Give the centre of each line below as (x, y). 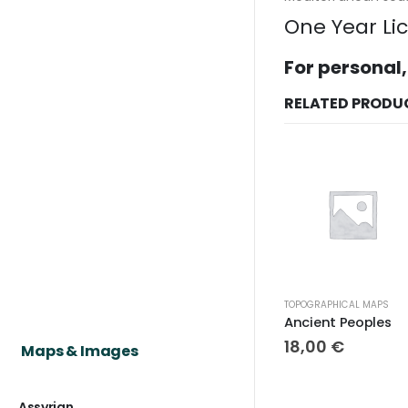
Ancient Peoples (338, 322)
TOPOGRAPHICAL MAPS (337, 304)
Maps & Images (80, 351)
